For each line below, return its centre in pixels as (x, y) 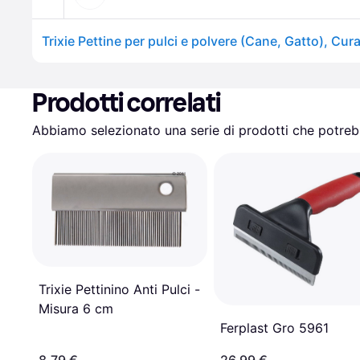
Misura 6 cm (76, 309)
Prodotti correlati (127, 103)
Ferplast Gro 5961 (274, 327)
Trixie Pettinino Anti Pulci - (119, 290)
